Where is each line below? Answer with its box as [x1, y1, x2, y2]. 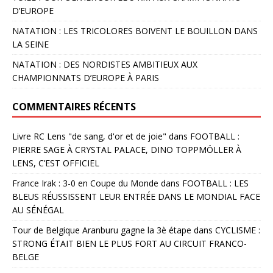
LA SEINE [12, 38, 49, 51]
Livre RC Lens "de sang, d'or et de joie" [12, 130, 166, 143]
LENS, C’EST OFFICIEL [12, 157, 99, 169]
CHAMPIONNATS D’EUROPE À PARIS [12, 72, 159, 84]
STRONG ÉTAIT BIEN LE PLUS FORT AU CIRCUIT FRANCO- [12, 238, 247, 250]
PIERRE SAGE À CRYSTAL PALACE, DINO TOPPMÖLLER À [12, 144, 241, 156]
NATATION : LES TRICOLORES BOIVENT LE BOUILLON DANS [12, 25, 258, 37]
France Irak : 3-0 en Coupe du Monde [12, 177, 158, 190]
